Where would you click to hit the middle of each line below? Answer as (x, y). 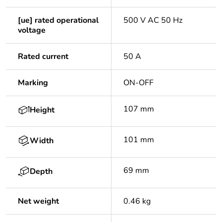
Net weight (38, 201)
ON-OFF (139, 83)
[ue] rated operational (58, 21)
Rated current (43, 57)
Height (42, 110)
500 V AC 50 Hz (153, 21)
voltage (32, 30)
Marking (33, 83)
